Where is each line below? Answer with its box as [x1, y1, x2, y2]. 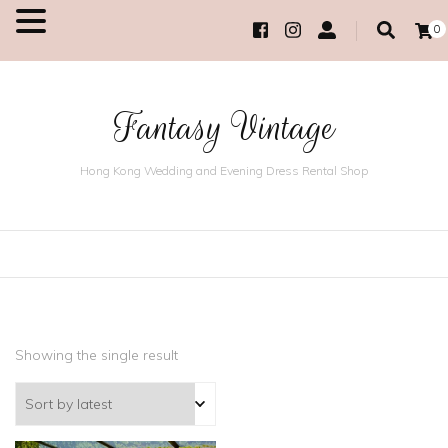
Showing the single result [15, 346, 178, 364]
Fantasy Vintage [113, 101, 335, 154]
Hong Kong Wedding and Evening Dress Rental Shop [80, 163, 368, 178]
